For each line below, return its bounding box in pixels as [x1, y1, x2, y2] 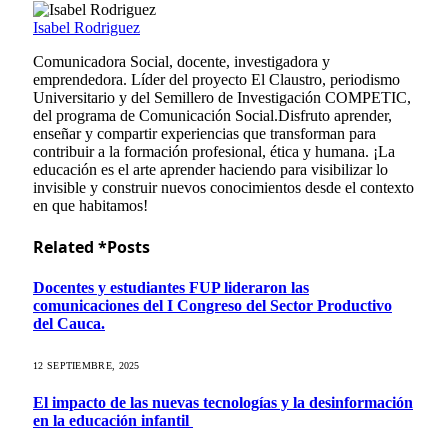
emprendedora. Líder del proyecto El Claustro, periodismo [33, 70, 400, 88]
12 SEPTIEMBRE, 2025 [33, 359, 140, 371]
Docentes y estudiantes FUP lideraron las [33, 279, 309, 297]
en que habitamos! [33, 196, 148, 214]
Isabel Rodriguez [33, 18, 140, 36]
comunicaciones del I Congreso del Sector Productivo [33, 297, 392, 315]
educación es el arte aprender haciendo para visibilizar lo [33, 160, 388, 178]
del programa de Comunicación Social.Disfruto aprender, [33, 106, 392, 124]
